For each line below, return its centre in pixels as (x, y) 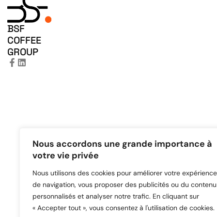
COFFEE (24, 40)
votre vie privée (66, 155)
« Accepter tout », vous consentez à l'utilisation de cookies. (124, 208)
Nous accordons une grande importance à (122, 144)
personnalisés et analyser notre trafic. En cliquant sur (116, 196)
